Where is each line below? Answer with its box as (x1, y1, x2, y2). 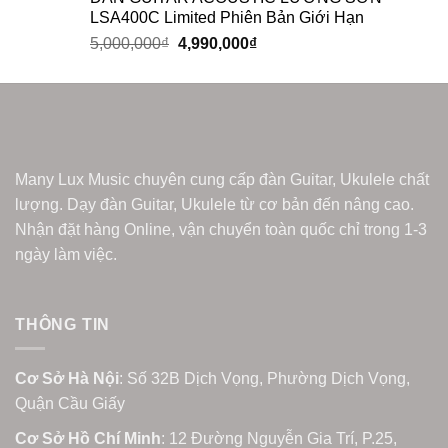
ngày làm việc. (15, 245, 117, 263)
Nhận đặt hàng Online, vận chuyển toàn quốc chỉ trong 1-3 (15, 220, 427, 238)
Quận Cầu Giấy (15, 395, 125, 413)
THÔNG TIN (15, 315, 111, 333)
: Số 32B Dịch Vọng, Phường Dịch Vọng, (119, 370, 410, 388)
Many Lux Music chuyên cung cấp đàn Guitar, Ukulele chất (15, 170, 429, 188)
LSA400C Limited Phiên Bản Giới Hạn (90, 8, 364, 26)
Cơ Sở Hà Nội (15, 370, 119, 388)
